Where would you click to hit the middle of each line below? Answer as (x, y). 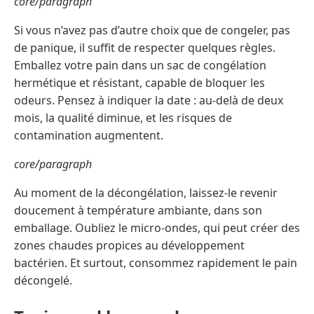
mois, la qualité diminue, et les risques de (123, 118)
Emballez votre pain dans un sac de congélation (140, 66)
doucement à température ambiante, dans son (138, 211)
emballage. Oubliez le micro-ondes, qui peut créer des (157, 228)
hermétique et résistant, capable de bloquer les (139, 83)
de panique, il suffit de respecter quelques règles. (145, 48)
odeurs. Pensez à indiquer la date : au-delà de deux (149, 101)
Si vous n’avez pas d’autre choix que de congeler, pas (152, 30)
